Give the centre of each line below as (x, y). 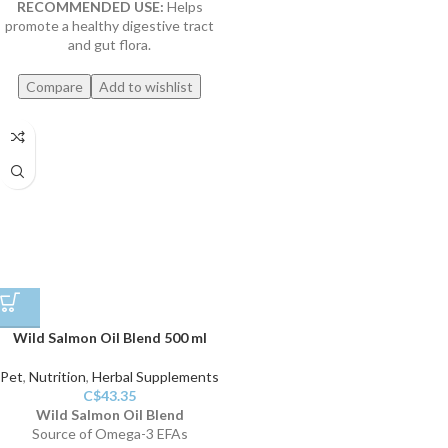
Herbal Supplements (155, 377)
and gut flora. (109, 45)
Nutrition (57, 377)
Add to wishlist (146, 87)
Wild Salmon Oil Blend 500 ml (109, 338)
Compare (54, 87)
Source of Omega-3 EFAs (109, 434)
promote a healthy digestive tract (109, 26)
